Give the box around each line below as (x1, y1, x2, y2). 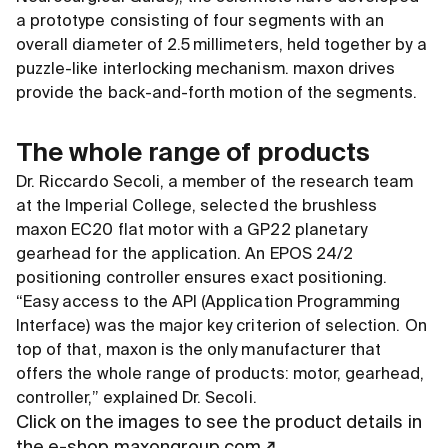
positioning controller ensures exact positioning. (16, 271, 388, 288)
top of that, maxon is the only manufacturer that (16, 343, 382, 360)
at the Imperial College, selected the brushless (16, 199, 378, 216)
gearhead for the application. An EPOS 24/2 (16, 247, 354, 264)
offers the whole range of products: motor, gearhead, (16, 367, 425, 384)
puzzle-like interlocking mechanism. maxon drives (16, 62, 396, 79)
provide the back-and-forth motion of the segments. (16, 86, 418, 103)
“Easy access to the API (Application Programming (16, 295, 401, 312)
